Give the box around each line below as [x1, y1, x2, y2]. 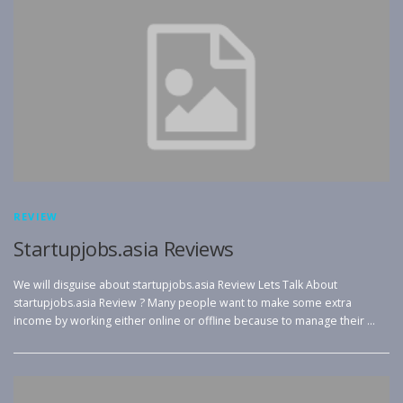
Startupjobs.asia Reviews [13, 235, 234, 263]
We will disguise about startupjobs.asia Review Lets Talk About [13, 276, 337, 292]
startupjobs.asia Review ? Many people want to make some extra [13, 294, 352, 310]
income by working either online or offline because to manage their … [13, 312, 375, 328]
